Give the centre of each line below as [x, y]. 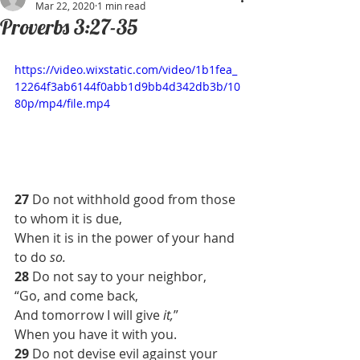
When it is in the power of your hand [126, 237]
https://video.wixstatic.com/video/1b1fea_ [126, 70]
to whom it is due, [68, 218]
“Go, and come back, [76, 295]
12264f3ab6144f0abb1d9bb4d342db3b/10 [127, 86]
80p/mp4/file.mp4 [62, 103]
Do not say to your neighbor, [119, 276]
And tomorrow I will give [89, 315]
